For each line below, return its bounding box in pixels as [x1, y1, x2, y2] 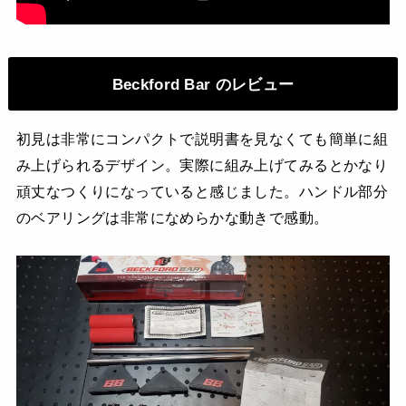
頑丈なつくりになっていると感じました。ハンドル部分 [15, 183, 389, 200]
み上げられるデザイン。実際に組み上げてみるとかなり [15, 157, 389, 174]
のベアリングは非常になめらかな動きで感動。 [15, 209, 329, 227]
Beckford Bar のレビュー [111, 74, 295, 93]
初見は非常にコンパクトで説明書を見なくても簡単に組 [15, 130, 389, 148]
